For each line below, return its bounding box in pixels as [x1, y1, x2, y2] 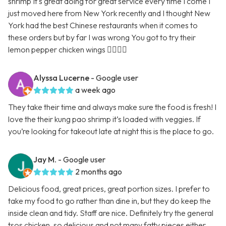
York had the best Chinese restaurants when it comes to [8, 20, 198, 31]
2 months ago [75, 166, 122, 177]
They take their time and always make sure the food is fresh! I [8, 102, 216, 112]
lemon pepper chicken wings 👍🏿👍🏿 [8, 44, 127, 55]
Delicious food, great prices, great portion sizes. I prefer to [8, 184, 210, 194]
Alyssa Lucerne [33, 73, 89, 83]
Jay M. [33, 154, 56, 165]
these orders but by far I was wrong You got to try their [8, 32, 196, 43]
